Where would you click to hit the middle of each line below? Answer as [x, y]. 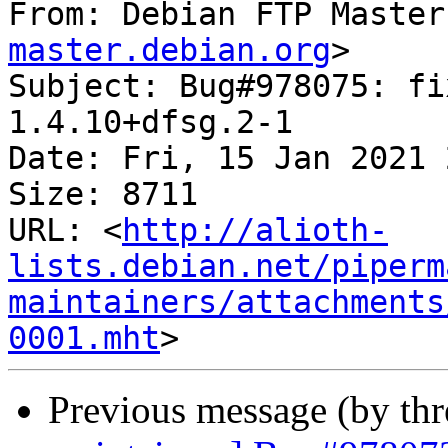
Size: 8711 [103, 194]
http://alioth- [255, 230]
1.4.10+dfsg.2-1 [150, 122]
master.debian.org [169, 50]
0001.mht [84, 338]
